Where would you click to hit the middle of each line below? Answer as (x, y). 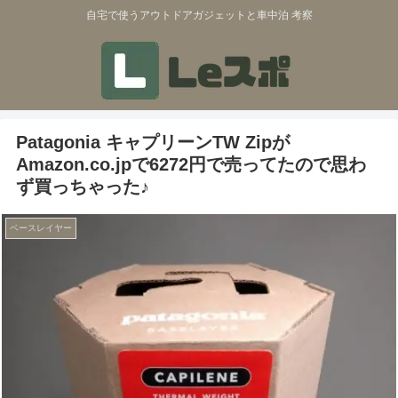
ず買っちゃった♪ (83, 187)
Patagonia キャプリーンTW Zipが (153, 143)
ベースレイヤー (41, 228)
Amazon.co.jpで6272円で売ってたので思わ (191, 165)
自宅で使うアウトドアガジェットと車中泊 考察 (199, 16)
